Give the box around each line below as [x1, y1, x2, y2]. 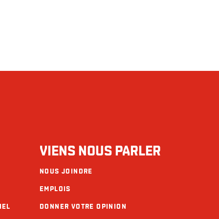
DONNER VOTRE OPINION [40, 202, 127, 211]
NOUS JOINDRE [40, 167, 93, 175]
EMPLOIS [40, 184, 71, 193]
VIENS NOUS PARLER [40, 142, 161, 159]
